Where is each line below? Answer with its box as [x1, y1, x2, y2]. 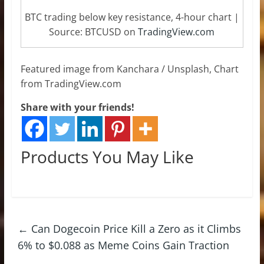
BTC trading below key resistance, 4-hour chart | [24, 11, 239, 24]
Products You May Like [20, 146, 194, 169]
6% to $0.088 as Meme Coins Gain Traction [17, 238, 229, 253]
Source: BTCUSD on [49, 25, 138, 39]
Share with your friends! [20, 101, 134, 114]
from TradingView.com [20, 77, 121, 91]
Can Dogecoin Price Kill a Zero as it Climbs [28, 222, 241, 236]
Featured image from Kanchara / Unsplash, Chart [20, 62, 239, 76]
